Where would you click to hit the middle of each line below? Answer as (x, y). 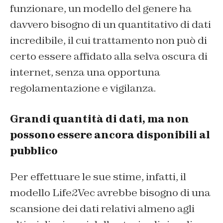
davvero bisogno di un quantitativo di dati (111, 25)
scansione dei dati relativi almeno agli (102, 209)
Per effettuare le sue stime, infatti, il (98, 177)
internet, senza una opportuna (85, 72)
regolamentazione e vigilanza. (83, 88)
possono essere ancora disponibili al (110, 135)
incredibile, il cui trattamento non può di (109, 41)
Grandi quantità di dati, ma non (100, 119)
